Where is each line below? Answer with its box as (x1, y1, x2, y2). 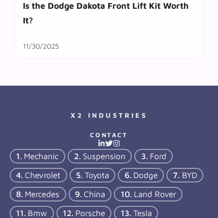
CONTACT (90, 130, 128, 139)
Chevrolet (25, 170, 61, 180)
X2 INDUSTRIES (71, 110, 147, 119)
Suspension (83, 151, 126, 161)
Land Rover (133, 189, 176, 199)
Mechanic (24, 151, 59, 161)
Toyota (85, 170, 109, 180)
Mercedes (25, 189, 60, 199)
